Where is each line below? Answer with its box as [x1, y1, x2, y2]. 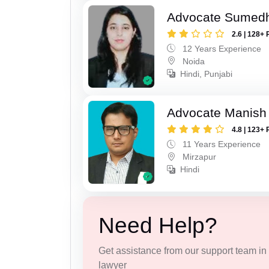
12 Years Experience [180, 43, 262, 53]
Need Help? [98, 213, 217, 238]
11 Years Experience [180, 139, 261, 150]
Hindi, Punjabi [180, 68, 233, 79]
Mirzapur [180, 152, 217, 162]
